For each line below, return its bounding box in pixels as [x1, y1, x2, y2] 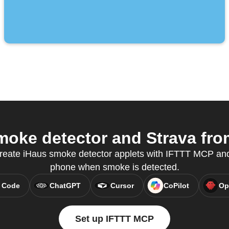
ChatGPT [49, 181, 81, 190]
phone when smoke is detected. [50, 162, 179, 173]
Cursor [110, 181, 134, 190]
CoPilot [163, 181, 189, 190]
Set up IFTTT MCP [75, 214, 154, 224]
